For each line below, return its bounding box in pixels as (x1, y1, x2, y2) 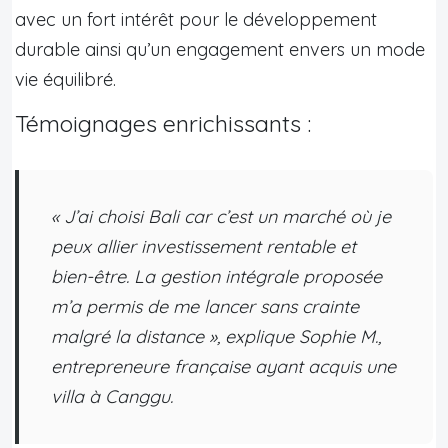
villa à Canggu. (51, 384, 173, 408)
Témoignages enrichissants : (15, 108, 311, 138)
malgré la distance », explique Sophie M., (51, 324, 381, 348)
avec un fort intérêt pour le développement (15, 7, 377, 31)
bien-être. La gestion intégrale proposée (51, 264, 382, 288)
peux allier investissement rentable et (51, 234, 356, 258)
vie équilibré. (15, 67, 116, 91)
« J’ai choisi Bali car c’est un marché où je (51, 204, 391, 228)
